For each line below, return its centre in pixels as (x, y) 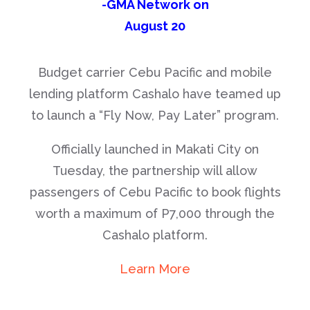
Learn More (155, 269)
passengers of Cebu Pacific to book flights (155, 192)
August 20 (155, 26)
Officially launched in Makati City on (155, 149)
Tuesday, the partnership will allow (155, 171)
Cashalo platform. (155, 235)
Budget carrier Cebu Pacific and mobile (155, 72)
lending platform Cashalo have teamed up (155, 94)
